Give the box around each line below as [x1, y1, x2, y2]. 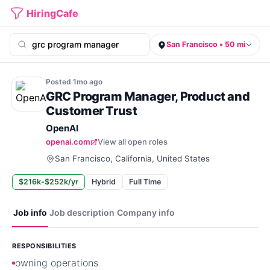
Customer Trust [46, 104, 137, 118]
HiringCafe [27, 7, 78, 19]
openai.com [46, 137, 90, 146]
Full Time [129, 177, 161, 186]
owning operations [15, 257, 98, 269]
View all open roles [98, 137, 168, 146]
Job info [13, 207, 47, 218]
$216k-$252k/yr [19, 177, 78, 186]
